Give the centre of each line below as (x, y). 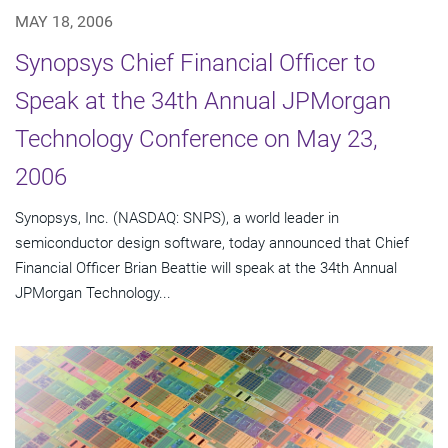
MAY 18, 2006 (64, 22)
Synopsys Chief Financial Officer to (195, 63)
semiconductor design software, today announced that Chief (212, 243)
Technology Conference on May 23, (196, 139)
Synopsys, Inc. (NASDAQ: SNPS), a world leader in (177, 218)
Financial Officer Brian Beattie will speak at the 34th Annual (206, 268)
